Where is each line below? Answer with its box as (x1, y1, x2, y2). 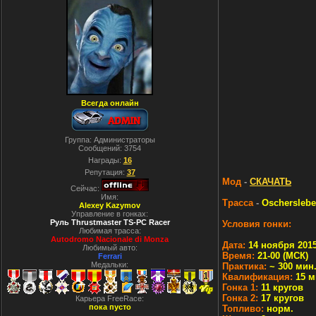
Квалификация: (222, 272, 293, 282)
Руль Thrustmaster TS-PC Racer (49, 218, 170, 226)
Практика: (222, 261, 267, 272)
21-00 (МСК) (257, 250, 308, 261)
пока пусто (88, 303, 131, 311)
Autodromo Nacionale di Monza (51, 235, 169, 243)
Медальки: (91, 260, 128, 269)
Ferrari (97, 252, 122, 260)
